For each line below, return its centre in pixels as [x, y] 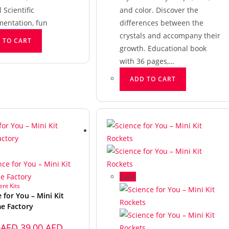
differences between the [161, 23]
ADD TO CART [153, 79]
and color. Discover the [159, 10]
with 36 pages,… [147, 61]
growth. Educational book [163, 48]
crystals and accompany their [170, 36]
